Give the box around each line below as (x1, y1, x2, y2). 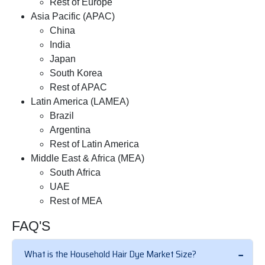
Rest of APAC (50, 82, 107, 93)
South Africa (50, 167, 101, 178)
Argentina (50, 125, 91, 135)
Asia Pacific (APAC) (31, 11, 115, 22)
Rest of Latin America (50, 139, 139, 150)
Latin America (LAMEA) (31, 96, 129, 107)
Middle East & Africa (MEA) (31, 153, 144, 164)
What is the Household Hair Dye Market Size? (24, 247, 196, 262)
